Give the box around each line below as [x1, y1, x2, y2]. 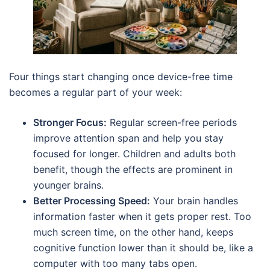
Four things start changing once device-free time [9, 71, 233, 83]
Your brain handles [150, 195, 238, 207]
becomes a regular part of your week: [9, 86, 182, 99]
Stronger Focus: [33, 116, 107, 129]
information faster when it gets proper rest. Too [33, 210, 251, 223]
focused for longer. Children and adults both [33, 148, 236, 160]
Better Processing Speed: [33, 195, 150, 207]
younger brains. [33, 179, 104, 192]
